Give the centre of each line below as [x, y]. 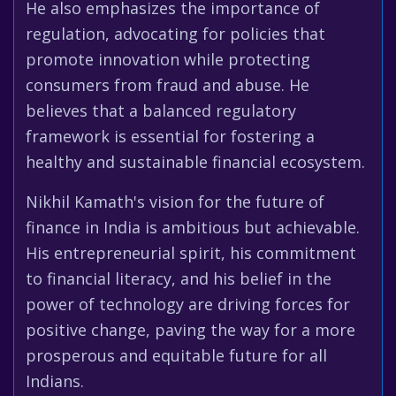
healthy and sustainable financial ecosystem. [195, 162]
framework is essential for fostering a [170, 136]
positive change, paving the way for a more [190, 330]
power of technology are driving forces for [188, 304]
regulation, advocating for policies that [175, 34]
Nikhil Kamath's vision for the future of [175, 202]
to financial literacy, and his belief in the [179, 278]
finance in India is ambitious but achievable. [193, 227]
